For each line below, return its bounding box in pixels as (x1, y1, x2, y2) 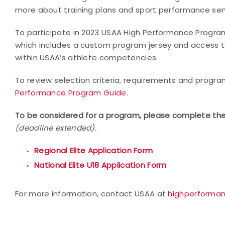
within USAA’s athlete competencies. (15, 52, 158, 63)
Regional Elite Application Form (34, 145, 153, 156)
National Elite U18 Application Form (34, 159, 167, 170)
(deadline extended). (15, 122, 97, 133)
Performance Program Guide (15, 87, 127, 98)
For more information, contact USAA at (15, 188, 168, 199)
